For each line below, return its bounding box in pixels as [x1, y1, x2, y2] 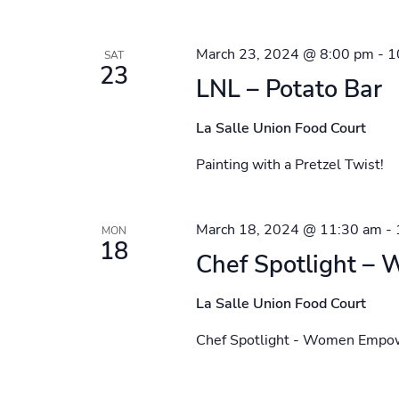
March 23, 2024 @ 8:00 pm [195, 45, 374, 64]
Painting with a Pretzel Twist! [195, 155, 384, 175]
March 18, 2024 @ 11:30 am [195, 220, 382, 240]
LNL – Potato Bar [195, 73, 382, 106]
